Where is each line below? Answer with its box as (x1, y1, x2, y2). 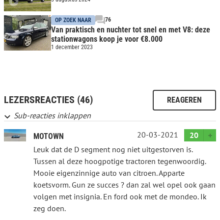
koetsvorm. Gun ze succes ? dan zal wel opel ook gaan (33, 179, 216, 190)
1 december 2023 (51, 44, 93, 51)
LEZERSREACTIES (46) (4, 94, 93, 106)
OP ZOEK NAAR (55, 17, 91, 24)
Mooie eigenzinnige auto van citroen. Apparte (33, 167, 185, 178)
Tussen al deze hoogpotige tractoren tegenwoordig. (33, 156, 206, 166)
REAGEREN (167, 95, 202, 105)
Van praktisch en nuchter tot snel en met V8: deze (51, 25, 210, 35)
